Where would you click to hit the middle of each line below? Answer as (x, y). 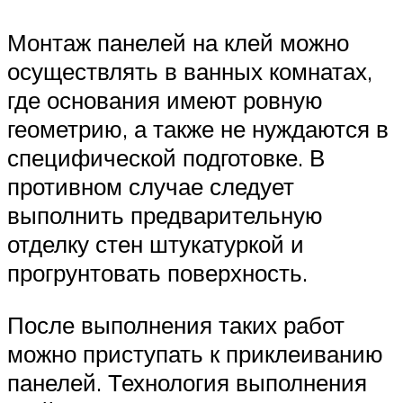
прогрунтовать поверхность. (157, 273)
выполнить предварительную (165, 215)
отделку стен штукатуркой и (156, 244)
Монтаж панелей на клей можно (178, 43)
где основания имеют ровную (165, 100)
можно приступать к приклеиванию (195, 353)
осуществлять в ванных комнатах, (190, 72)
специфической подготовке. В (166, 158)
